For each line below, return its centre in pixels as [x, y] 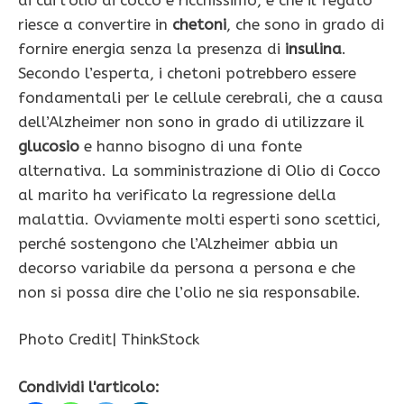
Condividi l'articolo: [89, 386]
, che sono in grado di [305, 24]
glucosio [49, 146]
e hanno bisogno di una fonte [191, 146]
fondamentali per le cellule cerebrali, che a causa [201, 97]
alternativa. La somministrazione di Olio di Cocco [199, 170]
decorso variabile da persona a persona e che [187, 267]
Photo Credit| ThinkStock [109, 340]
